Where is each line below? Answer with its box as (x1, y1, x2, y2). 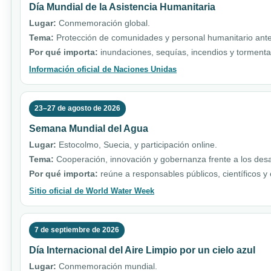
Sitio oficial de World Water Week (29, 186, 154, 196)
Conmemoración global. (56, 18, 150, 28)
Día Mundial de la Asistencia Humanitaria (29, 2, 215, 13)
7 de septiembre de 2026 (34, 226, 119, 235)
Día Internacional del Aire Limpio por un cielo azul (29, 245, 255, 256)
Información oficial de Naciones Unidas (29, 65, 177, 74)
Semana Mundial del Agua (29, 123, 148, 134)
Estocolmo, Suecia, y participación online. (56, 140, 217, 150)
